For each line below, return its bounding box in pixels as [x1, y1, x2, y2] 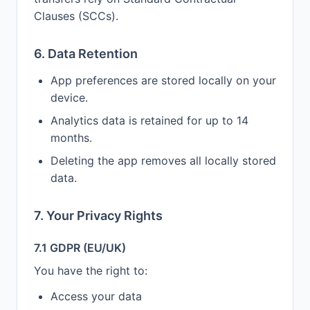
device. [51, 91, 88, 104]
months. [51, 131, 92, 145]
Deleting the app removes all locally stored [51, 154, 276, 167]
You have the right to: [34, 264, 147, 277]
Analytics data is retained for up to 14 [51, 113, 248, 127]
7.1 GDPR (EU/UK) [34, 241, 126, 255]
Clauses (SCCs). [34, 9, 118, 23]
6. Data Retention [34, 46, 138, 61]
